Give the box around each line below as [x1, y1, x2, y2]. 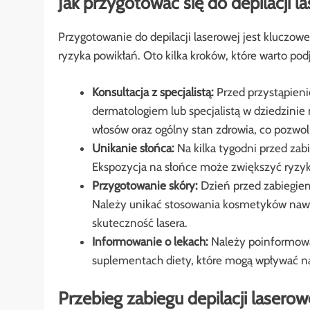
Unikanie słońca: [91, 140, 174, 155]
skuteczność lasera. [91, 215, 188, 230]
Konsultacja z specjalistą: [91, 84, 214, 99]
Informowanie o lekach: [91, 234, 208, 248]
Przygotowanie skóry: [91, 178, 198, 192]
